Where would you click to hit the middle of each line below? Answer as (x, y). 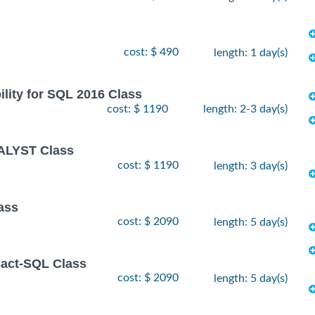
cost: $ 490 (151, 52)
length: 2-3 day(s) (245, 109)
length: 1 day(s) (251, 53)
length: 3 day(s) (251, 166)
